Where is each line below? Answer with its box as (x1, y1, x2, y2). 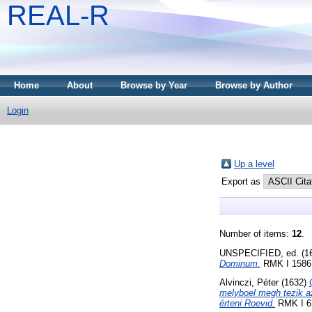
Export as (221, 175, 263, 187)
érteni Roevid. (219, 298, 275, 309)
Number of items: (219, 228, 292, 239)
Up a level (234, 158, 274, 169)
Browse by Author (215, 80, 292, 91)
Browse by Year (120, 80, 187, 91)
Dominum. (219, 258, 260, 269)
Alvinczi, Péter (219, 277, 279, 288)
